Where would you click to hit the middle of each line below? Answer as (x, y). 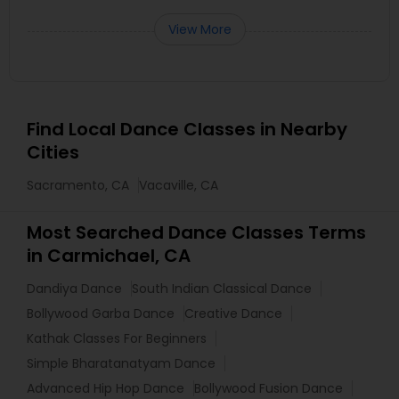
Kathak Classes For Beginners (117, 338)
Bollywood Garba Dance (101, 313)
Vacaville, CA (179, 185)
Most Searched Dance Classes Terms (196, 232)
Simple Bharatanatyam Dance (121, 363)
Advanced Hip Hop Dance (106, 388)
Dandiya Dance (74, 289)
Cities (53, 152)
